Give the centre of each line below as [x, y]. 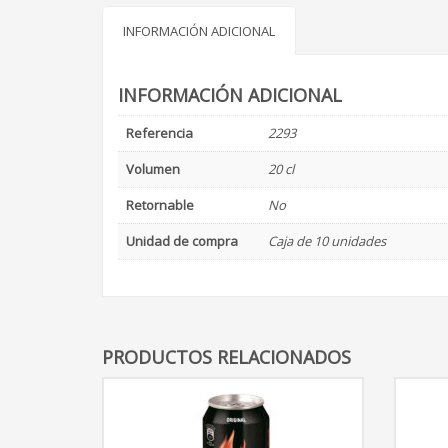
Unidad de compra [182, 240]
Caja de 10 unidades [327, 240]
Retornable [160, 204]
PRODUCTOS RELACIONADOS [226, 356]
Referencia [159, 132]
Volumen [153, 168]
